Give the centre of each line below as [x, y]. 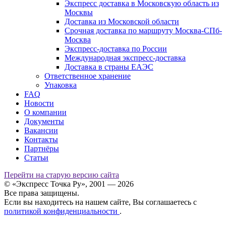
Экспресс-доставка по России [116, 49]
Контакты [41, 140]
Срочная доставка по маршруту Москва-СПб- [143, 31]
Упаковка [61, 85]
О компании [45, 112]
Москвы [79, 13]
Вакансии [41, 131]
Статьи [36, 158]
